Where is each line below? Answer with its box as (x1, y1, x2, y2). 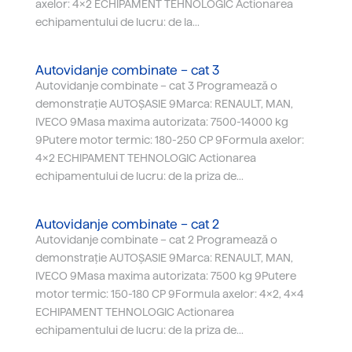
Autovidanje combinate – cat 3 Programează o (35, 79, 277, 92)
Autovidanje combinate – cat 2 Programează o (35, 233, 277, 246)
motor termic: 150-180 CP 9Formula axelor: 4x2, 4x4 (35, 288, 304, 300)
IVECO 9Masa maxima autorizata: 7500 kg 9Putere (35, 269, 296, 282)
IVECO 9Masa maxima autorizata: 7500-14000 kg (35, 115, 288, 128)
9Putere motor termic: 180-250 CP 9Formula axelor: (35, 134, 304, 146)
